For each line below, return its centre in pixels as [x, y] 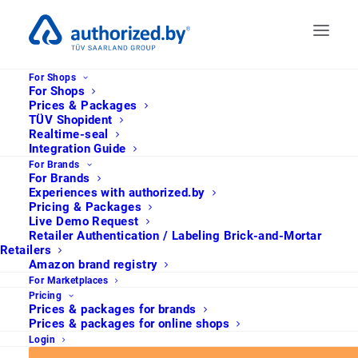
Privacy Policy [179, 244]
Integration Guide [78, 149]
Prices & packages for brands [113, 309]
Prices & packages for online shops [129, 324]
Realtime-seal [69, 134]
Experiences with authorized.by [117, 193]
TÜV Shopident [71, 120]
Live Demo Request [84, 221]
